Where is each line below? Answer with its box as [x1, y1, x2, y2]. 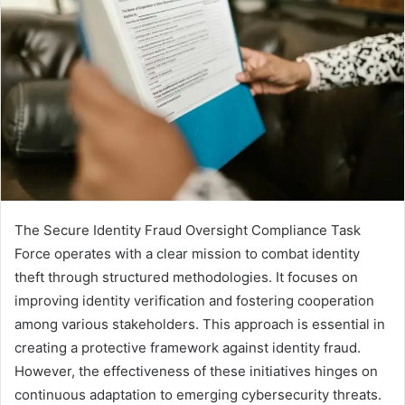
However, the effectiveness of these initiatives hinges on [14, 363, 378, 381]
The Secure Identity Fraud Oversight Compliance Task [14, 221, 361, 240]
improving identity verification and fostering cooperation [14, 292, 374, 310]
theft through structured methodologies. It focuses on [14, 268, 358, 287]
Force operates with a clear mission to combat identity [14, 245, 360, 263]
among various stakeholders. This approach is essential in [14, 316, 385, 334]
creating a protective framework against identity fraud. [14, 339, 361, 357]
